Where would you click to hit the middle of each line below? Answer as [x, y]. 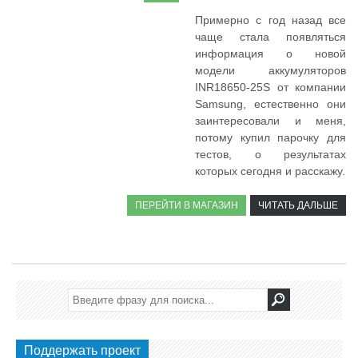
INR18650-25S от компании [270, 88]
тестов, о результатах [270, 155]
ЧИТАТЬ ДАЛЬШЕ [298, 206]
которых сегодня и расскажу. [270, 171]
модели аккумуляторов [270, 71]
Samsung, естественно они [270, 104]
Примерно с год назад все [270, 20]
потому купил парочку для [270, 138]
